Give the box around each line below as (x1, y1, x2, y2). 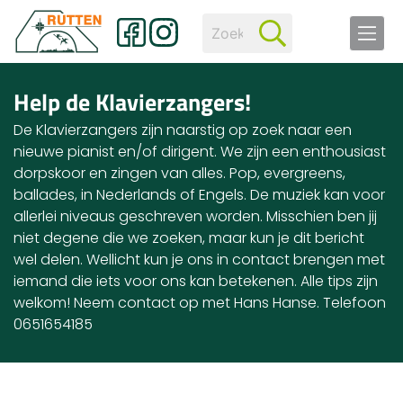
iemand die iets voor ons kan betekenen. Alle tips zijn (13, 271, 378, 291)
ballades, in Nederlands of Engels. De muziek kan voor (13, 184, 385, 205)
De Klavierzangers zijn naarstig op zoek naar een (13, 120, 352, 140)
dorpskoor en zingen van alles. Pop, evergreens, (13, 163, 345, 184)
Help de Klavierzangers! (13, 85, 251, 120)
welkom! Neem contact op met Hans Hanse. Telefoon (13, 292, 386, 313)
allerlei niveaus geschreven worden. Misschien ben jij (13, 206, 377, 227)
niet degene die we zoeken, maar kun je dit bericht (13, 228, 364, 248)
